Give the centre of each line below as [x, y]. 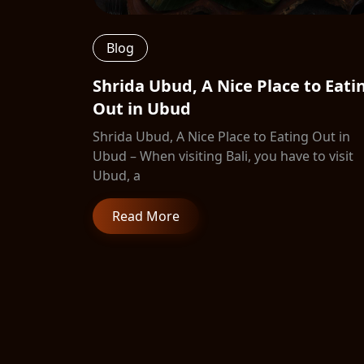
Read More [146, 216]
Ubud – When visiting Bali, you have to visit [223, 156]
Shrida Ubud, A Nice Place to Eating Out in [221, 136]
